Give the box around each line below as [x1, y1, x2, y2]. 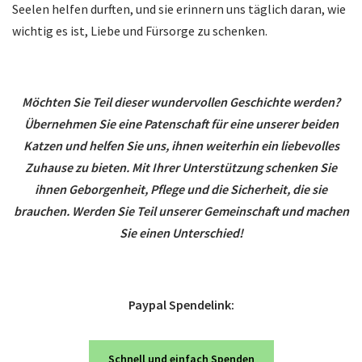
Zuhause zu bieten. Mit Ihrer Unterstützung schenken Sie [25, 158, 337, 175]
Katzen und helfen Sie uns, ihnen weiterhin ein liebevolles [23, 137, 339, 154]
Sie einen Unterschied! [119, 224, 243, 241]
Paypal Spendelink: [128, 296, 234, 313]
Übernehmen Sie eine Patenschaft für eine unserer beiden [23, 115, 339, 132]
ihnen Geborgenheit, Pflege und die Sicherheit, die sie [35, 180, 327, 197]
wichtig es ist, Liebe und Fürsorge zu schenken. [12, 22, 267, 39]
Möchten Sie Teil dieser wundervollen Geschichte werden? [22, 93, 340, 110]
